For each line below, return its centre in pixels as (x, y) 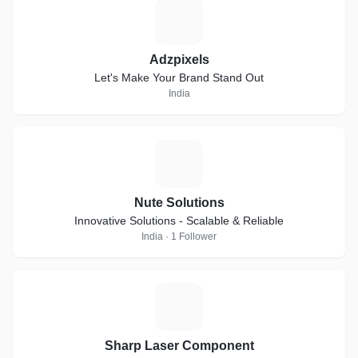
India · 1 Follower (179, 237)
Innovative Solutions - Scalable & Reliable (179, 221)
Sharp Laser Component (179, 346)
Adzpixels (179, 60)
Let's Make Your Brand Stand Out (179, 78)
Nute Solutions (179, 203)
